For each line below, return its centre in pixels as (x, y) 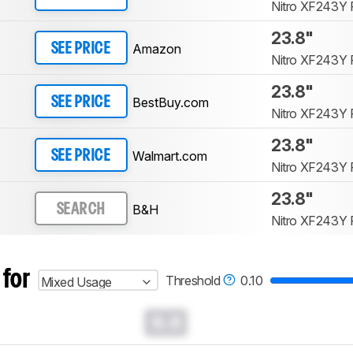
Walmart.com (169, 156)
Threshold (195, 280)
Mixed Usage (76, 282)
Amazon (156, 49)
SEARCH (81, 210)
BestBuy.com (170, 103)
